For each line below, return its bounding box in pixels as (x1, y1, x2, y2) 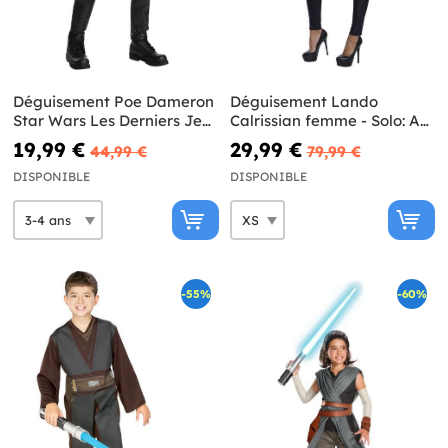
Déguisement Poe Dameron (13, 92, 214, 112)
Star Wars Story (229, 130, 346, 150)
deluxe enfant (13, 130, 115, 150)
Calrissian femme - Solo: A (229, 111, 420, 131)
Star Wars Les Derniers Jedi (13, 111, 216, 131)
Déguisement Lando (229, 92, 378, 112)
